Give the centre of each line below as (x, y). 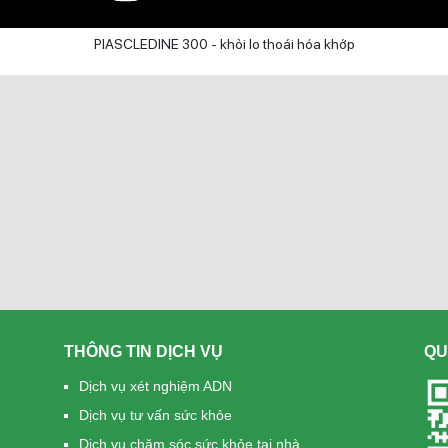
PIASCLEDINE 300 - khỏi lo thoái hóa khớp (224, 44)
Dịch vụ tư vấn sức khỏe (155, 415)
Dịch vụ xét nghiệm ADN (155, 386)
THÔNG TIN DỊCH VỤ (143, 351)
